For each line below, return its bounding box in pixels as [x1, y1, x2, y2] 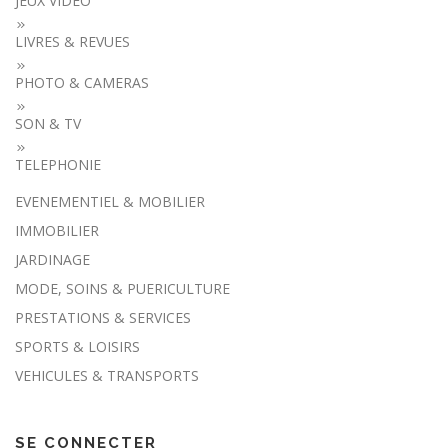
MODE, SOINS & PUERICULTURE [15, 279, 230, 299]
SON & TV [15, 114, 81, 134]
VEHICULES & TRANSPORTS [15, 366, 199, 386]
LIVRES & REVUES [15, 32, 130, 52]
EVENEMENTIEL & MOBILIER [15, 192, 205, 212]
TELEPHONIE [15, 155, 101, 175]
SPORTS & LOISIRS [15, 337, 140, 357]
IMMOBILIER [15, 221, 99, 241]
